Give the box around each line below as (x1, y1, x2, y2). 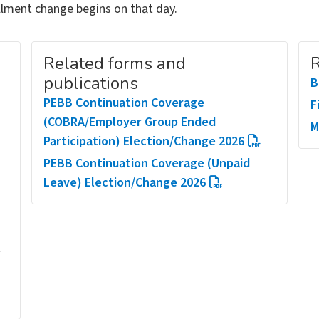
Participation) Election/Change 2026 (43, 132, 244, 150)
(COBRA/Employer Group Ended (43, 113, 216, 131)
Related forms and (43, 51, 186, 75)
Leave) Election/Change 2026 (43, 173, 206, 192)
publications (43, 71, 138, 95)
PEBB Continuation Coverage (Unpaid (43, 154, 250, 172)
